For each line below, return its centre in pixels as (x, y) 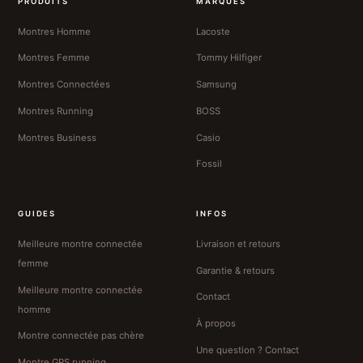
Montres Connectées (64, 85)
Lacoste (214, 31)
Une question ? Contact (248, 350)
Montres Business (57, 137)
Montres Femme (53, 58)
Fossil (209, 164)
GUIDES (37, 214)
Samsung (217, 85)
